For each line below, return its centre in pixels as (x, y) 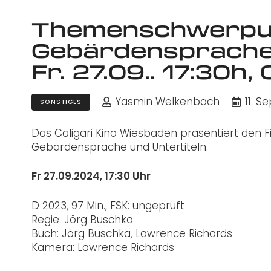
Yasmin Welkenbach (168, 101)
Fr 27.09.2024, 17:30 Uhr (93, 176)
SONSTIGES (61, 102)
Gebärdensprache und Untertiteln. (120, 147)
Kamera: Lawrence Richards (103, 247)
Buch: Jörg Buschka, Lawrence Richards (132, 233)
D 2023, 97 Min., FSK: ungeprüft (108, 205)
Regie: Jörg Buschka (82, 219)
